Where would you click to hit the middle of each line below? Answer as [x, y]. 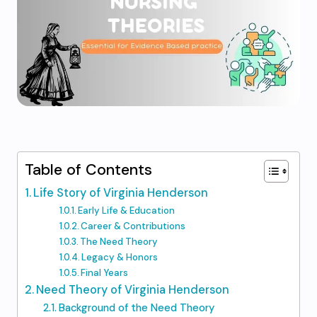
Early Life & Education [127, 211]
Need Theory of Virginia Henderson [133, 290]
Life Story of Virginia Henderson [121, 193]
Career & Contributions [133, 226]
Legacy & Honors [120, 257]
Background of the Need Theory [136, 308]
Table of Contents [88, 170]
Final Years [105, 273]
